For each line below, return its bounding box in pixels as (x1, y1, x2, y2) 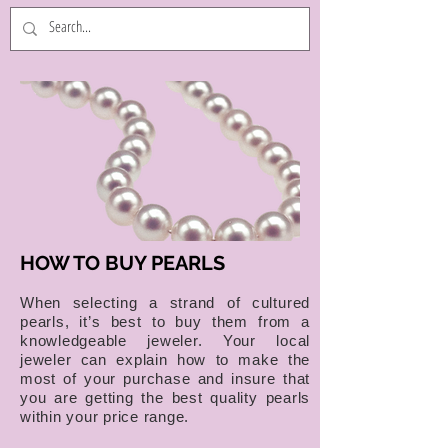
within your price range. (20, 408, 189, 425)
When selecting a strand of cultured (20, 294, 310, 311)
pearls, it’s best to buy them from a (20, 313, 310, 330)
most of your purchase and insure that (20, 370, 310, 387)
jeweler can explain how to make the (20, 351, 310, 368)
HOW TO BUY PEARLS (20, 251, 225, 275)
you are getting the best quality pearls (20, 389, 310, 406)
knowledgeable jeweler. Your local (20, 332, 310, 349)
